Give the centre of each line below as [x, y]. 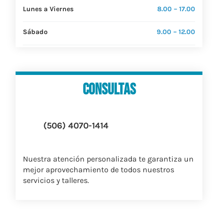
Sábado [35, 32]
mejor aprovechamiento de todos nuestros [99, 169]
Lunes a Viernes [49, 9]
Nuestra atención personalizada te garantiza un [108, 159]
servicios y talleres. [56, 180]
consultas [109, 90]
